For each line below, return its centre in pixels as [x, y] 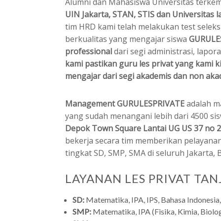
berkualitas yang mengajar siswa [127, 39]
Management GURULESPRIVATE [125, 104]
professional [89, 52]
